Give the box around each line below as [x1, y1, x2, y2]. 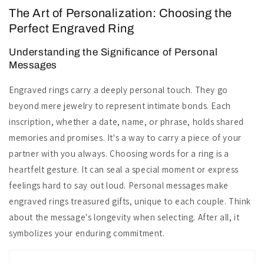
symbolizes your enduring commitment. [9, 227, 165, 239]
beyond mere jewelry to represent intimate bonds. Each [9, 100, 231, 111]
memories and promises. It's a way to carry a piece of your [9, 132, 242, 143]
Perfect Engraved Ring [9, 22, 134, 35]
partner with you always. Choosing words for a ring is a [9, 148, 230, 159]
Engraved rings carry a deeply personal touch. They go [9, 84, 228, 95]
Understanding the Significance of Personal [9, 47, 218, 58]
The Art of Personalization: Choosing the [9, 6, 233, 19]
